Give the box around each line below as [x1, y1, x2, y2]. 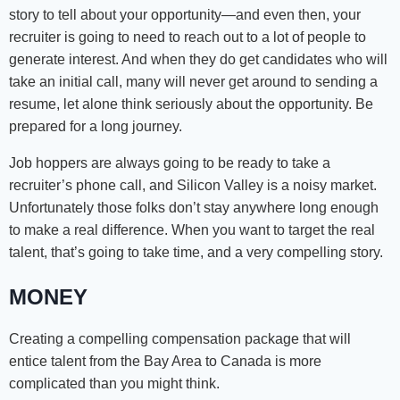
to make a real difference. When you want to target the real [9, 222, 375, 238]
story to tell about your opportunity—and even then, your [9, 7, 361, 23]
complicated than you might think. [9, 376, 220, 392]
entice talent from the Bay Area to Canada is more [9, 354, 321, 370]
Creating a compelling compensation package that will [9, 331, 351, 347]
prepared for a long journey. [9, 119, 182, 135]
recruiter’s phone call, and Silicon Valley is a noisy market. [9, 178, 377, 194]
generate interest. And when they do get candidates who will [9, 52, 387, 68]
